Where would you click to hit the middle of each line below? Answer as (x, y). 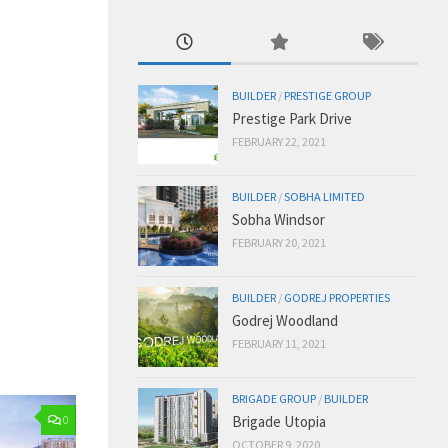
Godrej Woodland (285, 320)
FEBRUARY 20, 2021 (279, 242)
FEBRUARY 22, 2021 (279, 141)
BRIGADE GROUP (274, 398)
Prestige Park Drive (292, 118)
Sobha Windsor (278, 219)
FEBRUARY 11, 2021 (279, 343)
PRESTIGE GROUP (327, 95)
